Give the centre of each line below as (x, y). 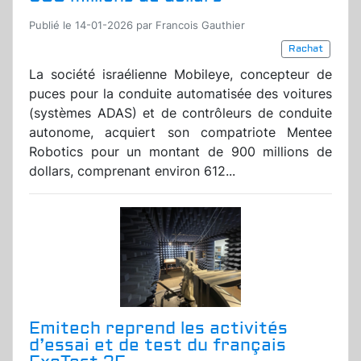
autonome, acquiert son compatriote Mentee (180, 133)
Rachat (306, 49)
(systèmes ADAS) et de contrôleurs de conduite (180, 113)
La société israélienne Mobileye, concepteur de (180, 75)
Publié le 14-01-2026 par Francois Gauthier (137, 26)
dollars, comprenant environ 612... (132, 171)
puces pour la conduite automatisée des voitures (180, 94)
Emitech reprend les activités (158, 329)
